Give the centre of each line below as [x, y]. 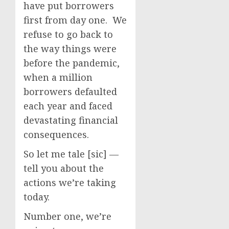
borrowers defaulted [70, 91]
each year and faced [68, 106]
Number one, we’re [67, 216]
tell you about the [64, 168]
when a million [58, 77]
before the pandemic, [72, 63]
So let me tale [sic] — [71, 154]
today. [38, 197]
